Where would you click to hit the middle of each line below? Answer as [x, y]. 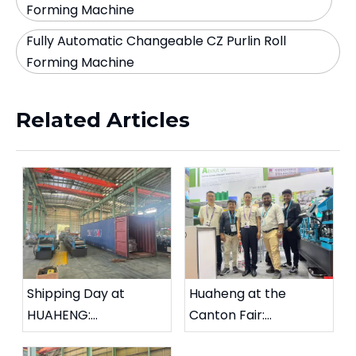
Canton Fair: [227, 315]
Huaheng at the [238, 293]
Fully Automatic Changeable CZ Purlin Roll [156, 41]
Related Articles [103, 120]
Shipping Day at [76, 293]
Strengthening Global [256, 336]
